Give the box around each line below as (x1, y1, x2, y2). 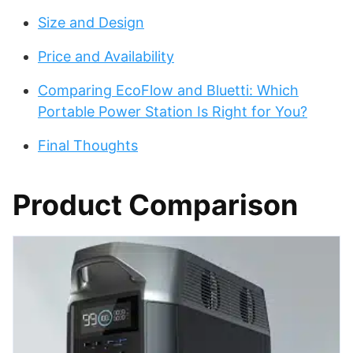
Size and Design (38, 14, 144, 32)
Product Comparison (13, 188, 298, 223)
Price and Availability (38, 48, 174, 65)
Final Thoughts (38, 137, 138, 154)
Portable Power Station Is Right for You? (38, 103, 307, 121)
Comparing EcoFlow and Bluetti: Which (38, 82, 299, 99)
